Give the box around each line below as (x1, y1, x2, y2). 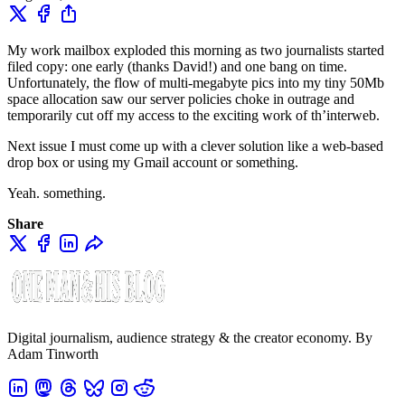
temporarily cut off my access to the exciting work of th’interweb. (7, 107, 380, 123)
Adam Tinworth (7, 345, 99, 362)
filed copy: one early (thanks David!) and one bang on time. (7, 58, 347, 74)
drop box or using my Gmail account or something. (7, 154, 298, 170)
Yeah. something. (7, 184, 106, 201)
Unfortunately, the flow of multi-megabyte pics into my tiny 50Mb (7, 74, 384, 90)
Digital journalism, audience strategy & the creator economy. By (7, 329, 372, 345)
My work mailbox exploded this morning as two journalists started (7, 42, 384, 58)
